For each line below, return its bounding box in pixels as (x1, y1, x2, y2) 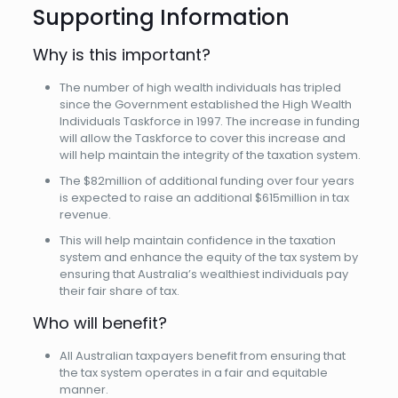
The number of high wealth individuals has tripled (59, 79, 341, 96)
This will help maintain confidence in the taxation (59, 232, 336, 249)
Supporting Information (32, 3, 290, 32)
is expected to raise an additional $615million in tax (59, 189, 349, 206)
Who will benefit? (32, 312, 167, 334)
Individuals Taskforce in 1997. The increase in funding (59, 113, 360, 130)
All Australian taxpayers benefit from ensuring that (59, 347, 346, 364)
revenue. (59, 206, 111, 223)
